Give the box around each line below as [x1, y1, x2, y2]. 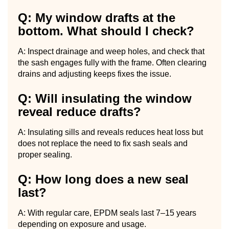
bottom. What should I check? [18, 24, 194, 38]
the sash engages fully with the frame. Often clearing [18, 58, 207, 67]
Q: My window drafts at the [18, 10, 175, 25]
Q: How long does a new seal [18, 172, 189, 186]
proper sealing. [18, 150, 72, 159]
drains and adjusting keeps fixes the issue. [18, 69, 171, 78]
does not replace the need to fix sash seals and [18, 139, 188, 148]
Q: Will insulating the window [18, 91, 192, 105]
